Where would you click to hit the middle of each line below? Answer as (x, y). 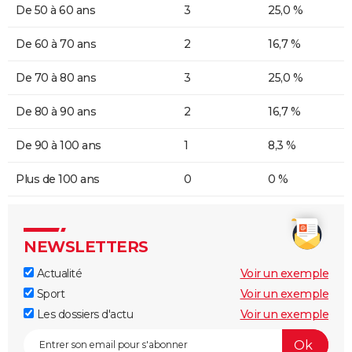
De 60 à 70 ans (56, 44)
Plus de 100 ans (58, 180)
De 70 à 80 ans (56, 78)
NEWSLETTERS (86, 247)
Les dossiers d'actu (83, 315)
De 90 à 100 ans (59, 146)
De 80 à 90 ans (56, 112)
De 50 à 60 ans (55, 11)
